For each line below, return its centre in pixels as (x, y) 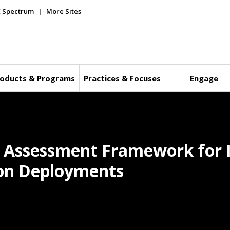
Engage (204, 78)
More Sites (64, 11)
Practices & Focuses (122, 78)
